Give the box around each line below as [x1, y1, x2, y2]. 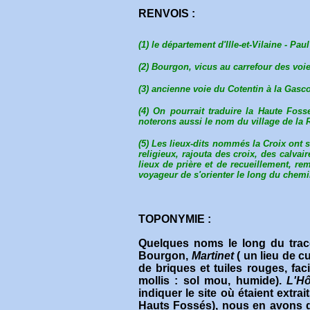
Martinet [191, 250, 234, 262]
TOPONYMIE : [138, 213, 211, 226]
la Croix [252, 138, 286, 149]
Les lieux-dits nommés [152, 138, 253, 149]
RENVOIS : [138, 8, 195, 20]
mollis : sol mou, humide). [138, 275, 287, 287]
